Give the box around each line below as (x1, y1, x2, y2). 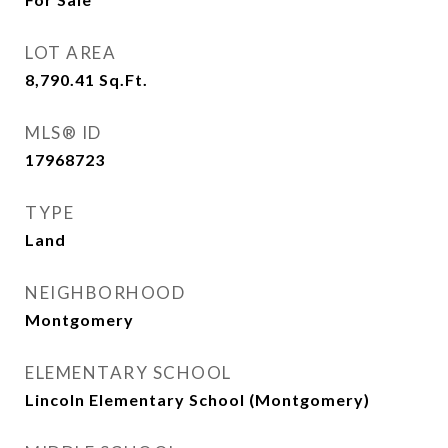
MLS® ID (25, 122, 102, 143)
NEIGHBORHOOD (25, 282, 185, 303)
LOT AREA (25, 42, 116, 63)
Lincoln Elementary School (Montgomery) (25, 390, 370, 409)
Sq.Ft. (99, 70, 148, 89)
